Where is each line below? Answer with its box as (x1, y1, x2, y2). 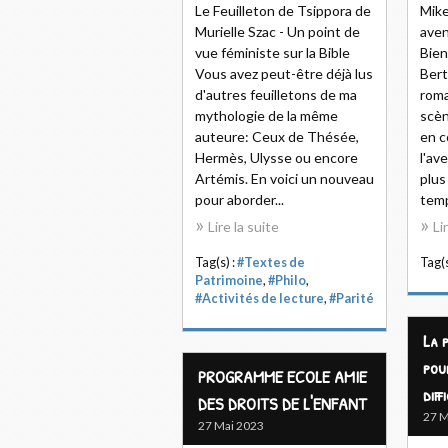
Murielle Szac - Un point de (195, 23, 360, 40)
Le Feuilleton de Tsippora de (195, 2, 371, 19)
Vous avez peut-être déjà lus (195, 65, 373, 82)
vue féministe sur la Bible (195, 44, 350, 61)
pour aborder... (195, 191, 284, 208)
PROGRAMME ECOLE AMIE (198, 364, 367, 389)
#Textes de (237, 255, 305, 270)
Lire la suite (208, 218, 279, 235)
